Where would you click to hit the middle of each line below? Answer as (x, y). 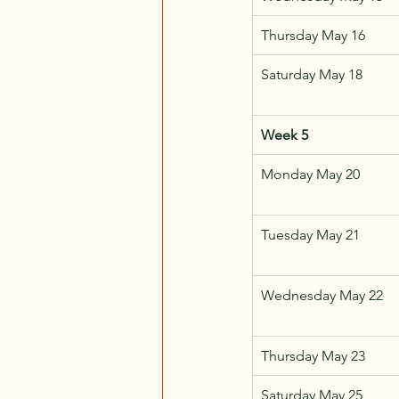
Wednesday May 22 (322, 295)
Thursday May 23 (313, 355)
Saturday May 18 (312, 74)
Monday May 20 (310, 174)
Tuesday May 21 (310, 234)
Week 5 (285, 134)
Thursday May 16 (313, 35)
